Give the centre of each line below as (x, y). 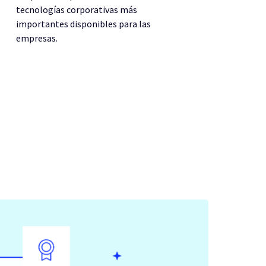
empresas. (37, 38)
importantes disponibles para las (84, 23)
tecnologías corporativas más (77, 9)
